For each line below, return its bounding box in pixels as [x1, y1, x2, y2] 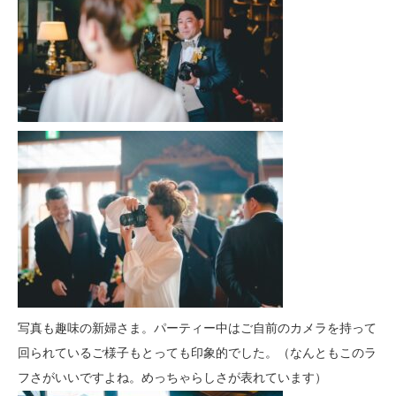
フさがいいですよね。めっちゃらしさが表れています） [18, 371, 327, 385]
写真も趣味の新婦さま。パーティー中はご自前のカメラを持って [18, 322, 377, 335]
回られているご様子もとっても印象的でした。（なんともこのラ [18, 346, 377, 360]
